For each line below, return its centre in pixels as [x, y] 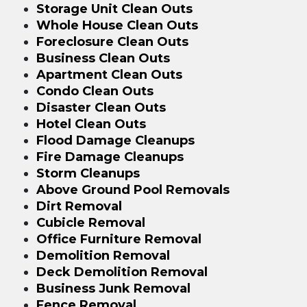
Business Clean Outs [103, 58]
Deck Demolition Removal [122, 272]
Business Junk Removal [113, 288]
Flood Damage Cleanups [115, 140]
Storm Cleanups [88, 173]
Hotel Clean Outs [91, 124]
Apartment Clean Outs [109, 74]
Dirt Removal [79, 206]
